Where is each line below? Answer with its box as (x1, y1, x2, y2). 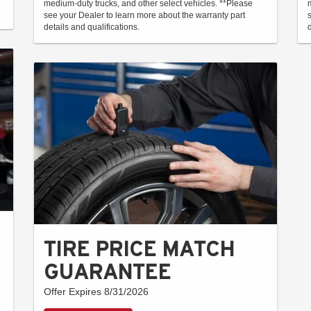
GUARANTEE (44, 260, 171, 284)
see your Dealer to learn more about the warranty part (44, 10, 245, 20)
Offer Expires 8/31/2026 (44, 286, 149, 298)
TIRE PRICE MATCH (44, 237, 235, 261)
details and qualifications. (44, 22, 140, 32)
